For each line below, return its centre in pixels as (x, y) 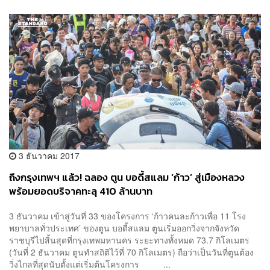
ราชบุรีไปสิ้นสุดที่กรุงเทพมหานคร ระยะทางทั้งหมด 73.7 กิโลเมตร (129, 240)
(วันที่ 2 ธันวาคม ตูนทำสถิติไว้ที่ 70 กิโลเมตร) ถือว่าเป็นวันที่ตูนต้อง (131, 252)
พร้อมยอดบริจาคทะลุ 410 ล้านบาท (81, 191)
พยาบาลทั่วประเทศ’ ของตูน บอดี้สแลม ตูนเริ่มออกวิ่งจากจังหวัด (124, 228)
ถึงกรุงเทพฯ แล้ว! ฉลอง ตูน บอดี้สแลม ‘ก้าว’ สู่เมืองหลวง (127, 177)
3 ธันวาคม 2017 (48, 155)
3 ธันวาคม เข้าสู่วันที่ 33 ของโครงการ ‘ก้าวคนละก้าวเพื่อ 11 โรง (127, 216)
